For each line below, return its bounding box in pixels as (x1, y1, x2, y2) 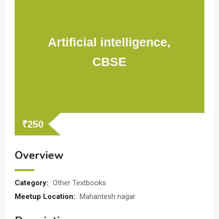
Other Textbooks (53, 178, 106, 187)
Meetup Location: (15, 192, 77, 201)
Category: (15, 178, 50, 187)
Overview (15, 148, 64, 163)
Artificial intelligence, (48, 35, 171, 49)
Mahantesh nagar (80, 192, 135, 201)
